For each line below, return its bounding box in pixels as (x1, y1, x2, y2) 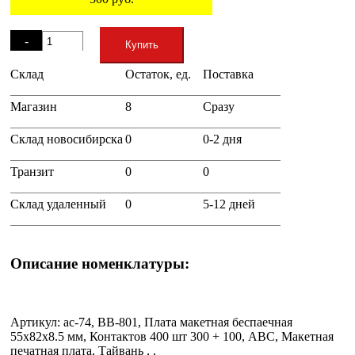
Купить (124, 38, 158, 51)
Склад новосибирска (10, 132, 123, 146)
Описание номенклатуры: (10, 254, 189, 272)
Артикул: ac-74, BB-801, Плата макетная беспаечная (10, 315, 292, 330)
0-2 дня (203, 132, 242, 146)
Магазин (10, 99, 57, 113)
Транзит (10, 164, 54, 178)
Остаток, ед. (125, 67, 191, 81)
